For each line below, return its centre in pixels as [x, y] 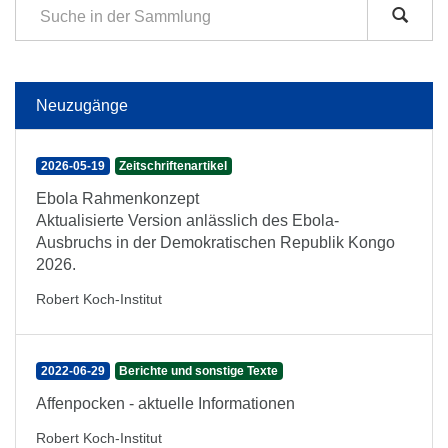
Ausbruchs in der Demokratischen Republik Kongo [215, 242]
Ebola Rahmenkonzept [117, 198]
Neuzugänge [82, 105]
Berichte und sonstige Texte [199, 371]
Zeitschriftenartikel [173, 166]
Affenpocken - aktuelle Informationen [165, 403]
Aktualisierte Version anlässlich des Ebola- [187, 220]
